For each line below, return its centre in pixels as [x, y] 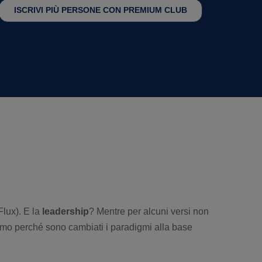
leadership [65, 211]
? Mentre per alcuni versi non [149, 211]
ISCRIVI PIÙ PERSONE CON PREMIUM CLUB [100, 10]
